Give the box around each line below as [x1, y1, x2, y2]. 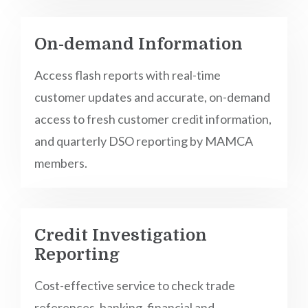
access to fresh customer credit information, [34, 111, 272, 126]
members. [34, 155, 87, 170]
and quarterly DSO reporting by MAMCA [34, 133, 253, 148]
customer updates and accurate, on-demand [34, 89, 270, 104]
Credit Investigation [34, 225, 207, 245]
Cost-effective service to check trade [34, 278, 235, 293]
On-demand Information [34, 34, 243, 54]
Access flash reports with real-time [34, 67, 221, 82]
